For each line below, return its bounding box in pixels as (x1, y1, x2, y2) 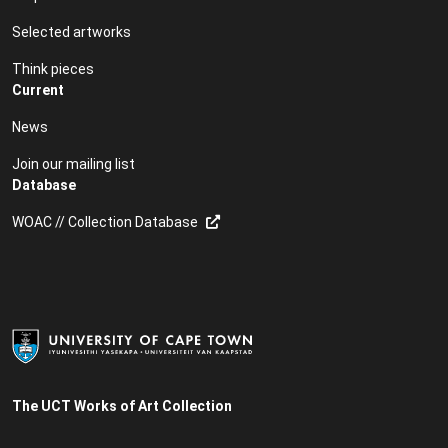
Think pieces (12, 60, 94, 77)
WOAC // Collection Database (12, 213, 198, 230)
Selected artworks (12, 23, 131, 40)
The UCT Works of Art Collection (12, 398, 232, 414)
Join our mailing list (12, 155, 135, 172)
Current (12, 81, 64, 98)
